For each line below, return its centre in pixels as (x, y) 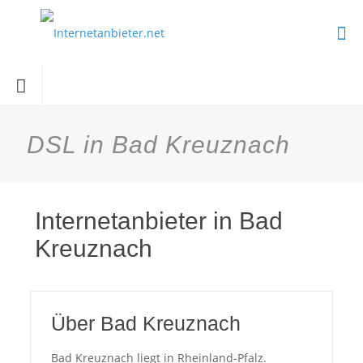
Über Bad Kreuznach (145, 323)
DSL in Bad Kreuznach (158, 145)
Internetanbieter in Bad (159, 221)
